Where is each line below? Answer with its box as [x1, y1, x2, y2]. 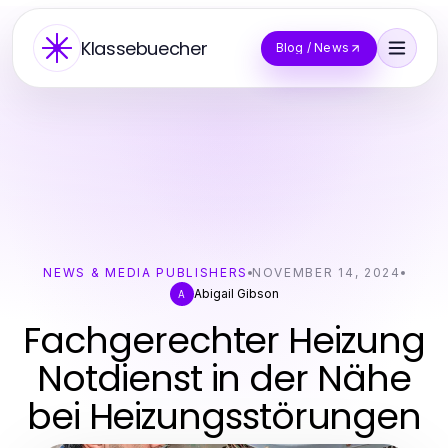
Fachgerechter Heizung [23, 315, 425, 366]
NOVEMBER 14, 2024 [252, 265, 401, 280]
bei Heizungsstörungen [26, 391, 422, 442]
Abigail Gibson [193, 286, 279, 301]
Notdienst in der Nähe [37, 353, 411, 404]
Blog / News [275, 40, 349, 55]
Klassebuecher [81, 35, 208, 61]
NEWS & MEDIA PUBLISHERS [43, 265, 249, 280]
